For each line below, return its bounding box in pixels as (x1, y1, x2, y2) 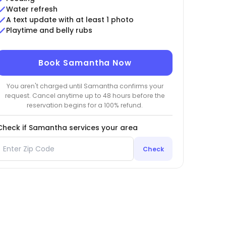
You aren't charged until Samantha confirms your (6, 81, 163, 90)
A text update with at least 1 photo (6, 15, 134, 25)
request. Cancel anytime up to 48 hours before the (5, 91, 165, 100)
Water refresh (6, 4, 58, 15)
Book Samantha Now (38, 58, 132, 69)
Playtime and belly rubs (6, 25, 92, 36)
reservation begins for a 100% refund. (27, 100, 143, 109)
